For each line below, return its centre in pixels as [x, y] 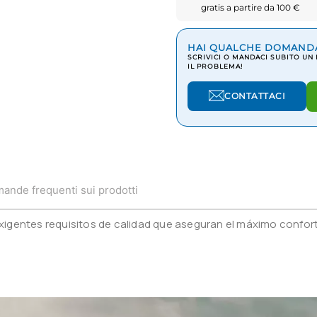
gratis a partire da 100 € [251, 8]
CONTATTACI [255, 96]
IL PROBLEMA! [215, 67]
